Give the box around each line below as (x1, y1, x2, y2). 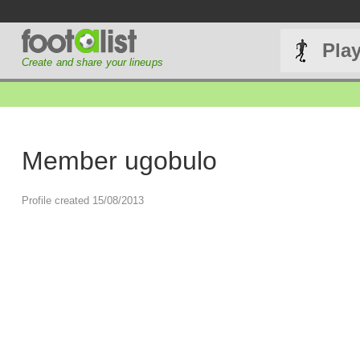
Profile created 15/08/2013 (21, 194, 144, 207)
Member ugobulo (21, 145, 217, 175)
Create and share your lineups (21, 56, 163, 68)
